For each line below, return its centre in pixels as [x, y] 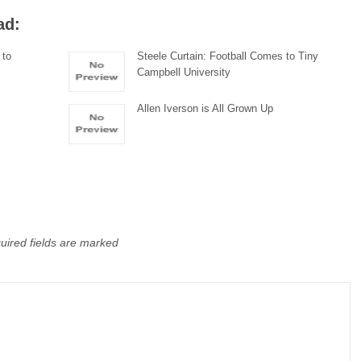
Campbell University [184, 72]
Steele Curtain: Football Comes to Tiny [228, 56]
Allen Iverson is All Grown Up [205, 108]
